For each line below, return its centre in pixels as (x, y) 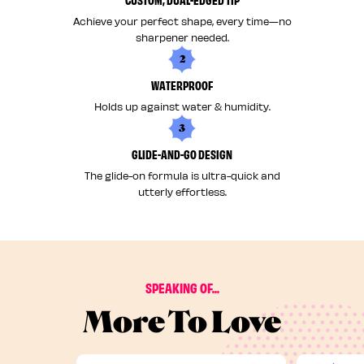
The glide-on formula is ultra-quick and (182, 175)
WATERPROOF (182, 84)
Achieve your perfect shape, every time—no (182, 21)
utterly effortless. (182, 191)
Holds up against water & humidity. (182, 106)
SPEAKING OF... (182, 287)
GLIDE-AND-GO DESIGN (182, 154)
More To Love (182, 322)
